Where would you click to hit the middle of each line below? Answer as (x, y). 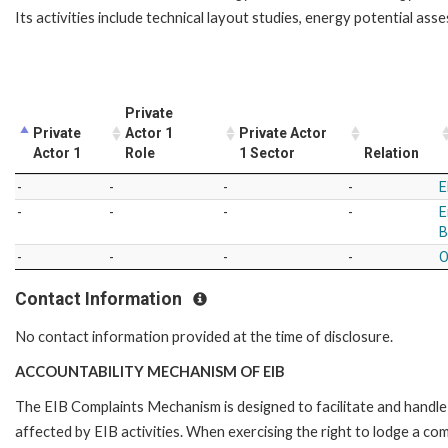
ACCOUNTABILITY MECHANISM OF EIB (150, 371)
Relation (391, 152)
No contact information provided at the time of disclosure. (205, 336)
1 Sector (267, 152)
